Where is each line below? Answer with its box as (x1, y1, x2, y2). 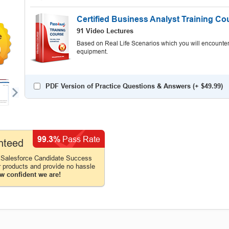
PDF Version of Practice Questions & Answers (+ (45, 82, 201, 90)
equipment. (77, 48, 108, 55)
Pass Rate (60, 135, 100, 144)
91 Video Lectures (77, 27, 133, 35)
